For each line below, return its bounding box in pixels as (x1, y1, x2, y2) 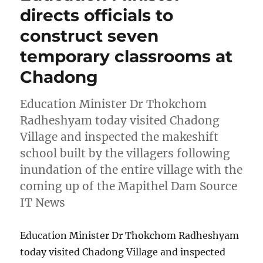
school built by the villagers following (20, 146, 231, 161)
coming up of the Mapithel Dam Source (20, 179, 238, 194)
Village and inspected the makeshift (20, 130, 219, 144)
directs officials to (20, 5, 174, 26)
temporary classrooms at (20, 46, 233, 67)
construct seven (20, 26, 159, 46)
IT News (20, 195, 66, 210)
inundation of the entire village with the (20, 163, 243, 177)
